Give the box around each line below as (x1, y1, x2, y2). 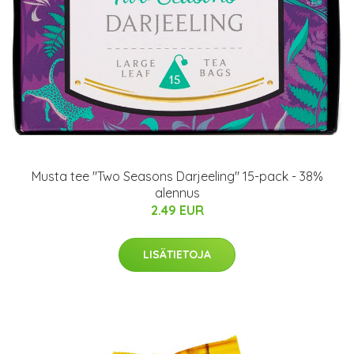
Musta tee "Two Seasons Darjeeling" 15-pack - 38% (31, 168, 323, 184)
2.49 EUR (150, 202, 204, 218)
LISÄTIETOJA (143, 247, 211, 262)
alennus (154, 185, 200, 201)
